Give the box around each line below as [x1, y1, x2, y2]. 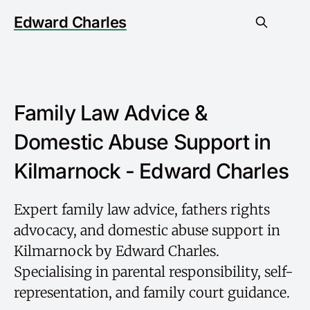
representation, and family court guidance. [14, 284, 290, 301]
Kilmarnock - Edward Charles [14, 158, 289, 183]
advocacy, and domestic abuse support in [14, 221, 280, 239]
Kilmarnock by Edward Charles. [14, 242, 219, 259]
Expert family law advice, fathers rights [14, 201, 270, 218]
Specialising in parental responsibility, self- [14, 263, 293, 280]
